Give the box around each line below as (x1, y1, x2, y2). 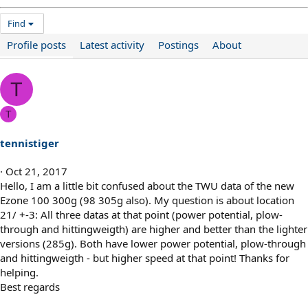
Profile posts (7, 38, 66, 52)
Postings (158, 38, 199, 52)
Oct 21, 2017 (5, 164, 67, 179)
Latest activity (80, 38, 144, 52)
